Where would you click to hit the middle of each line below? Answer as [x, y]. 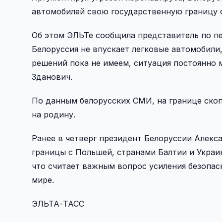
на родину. [54, 114]
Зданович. [52, 77]
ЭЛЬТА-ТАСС [58, 203]
